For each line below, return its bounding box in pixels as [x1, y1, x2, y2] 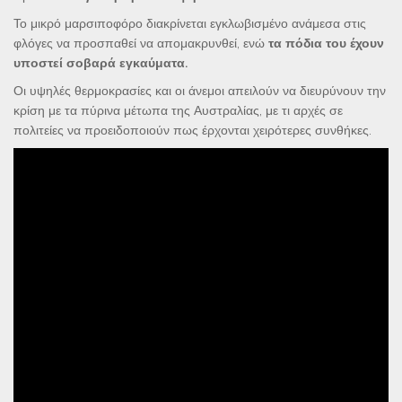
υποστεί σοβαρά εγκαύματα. [13, 56, 188, 71]
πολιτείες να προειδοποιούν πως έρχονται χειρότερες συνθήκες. [13, 123, 371, 138]
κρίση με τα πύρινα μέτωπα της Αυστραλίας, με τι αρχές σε [13, 103, 343, 118]
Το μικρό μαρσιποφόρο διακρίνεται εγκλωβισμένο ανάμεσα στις [13, 16, 366, 31]
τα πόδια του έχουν [268, 36, 384, 51]
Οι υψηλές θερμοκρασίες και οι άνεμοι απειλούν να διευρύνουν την [13, 83, 386, 99]
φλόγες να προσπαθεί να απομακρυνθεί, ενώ [13, 36, 268, 51]
